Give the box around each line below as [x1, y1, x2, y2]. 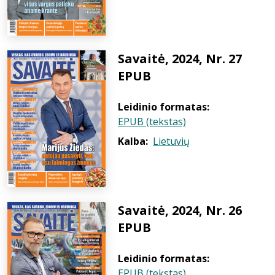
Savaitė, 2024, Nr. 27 [118, 50, 242, 67]
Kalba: [118, 134, 148, 148]
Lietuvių [153, 134, 190, 148]
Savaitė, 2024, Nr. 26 [118, 202, 242, 219]
